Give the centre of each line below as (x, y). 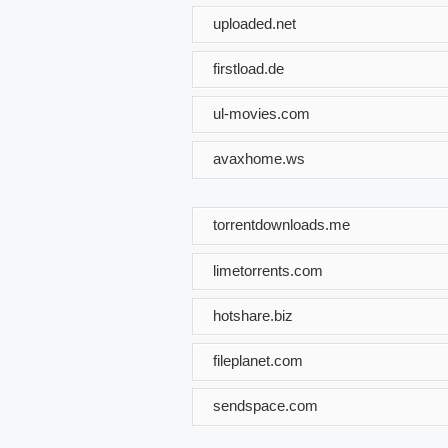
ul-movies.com (261, 113)
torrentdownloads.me (281, 224)
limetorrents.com (268, 270)
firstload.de (248, 68)
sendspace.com (265, 405)
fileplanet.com (258, 360)
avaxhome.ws (259, 158)
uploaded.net (254, 23)
